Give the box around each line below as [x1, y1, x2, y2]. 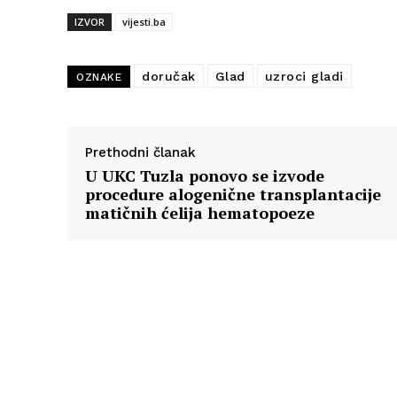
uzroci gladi [264, 69, 344, 84]
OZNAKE [76, 71, 121, 84]
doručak [142, 69, 196, 84]
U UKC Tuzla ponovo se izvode [85, 165, 324, 187]
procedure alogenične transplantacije [85, 183, 381, 206]
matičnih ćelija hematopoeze [85, 202, 315, 224]
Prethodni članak [85, 144, 196, 161]
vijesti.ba [122, 15, 166, 29]
